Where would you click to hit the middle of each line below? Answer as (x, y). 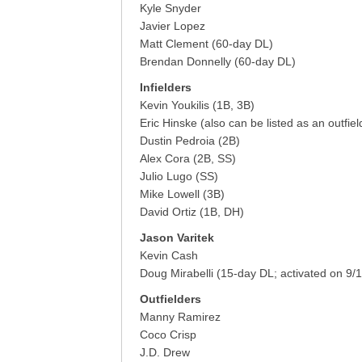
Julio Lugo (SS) (179, 176)
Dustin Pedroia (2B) (190, 141)
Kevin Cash (169, 255)
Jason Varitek (177, 238)
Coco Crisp (168, 335)
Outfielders (170, 299)
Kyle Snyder (170, 8)
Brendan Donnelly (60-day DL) (218, 61)
